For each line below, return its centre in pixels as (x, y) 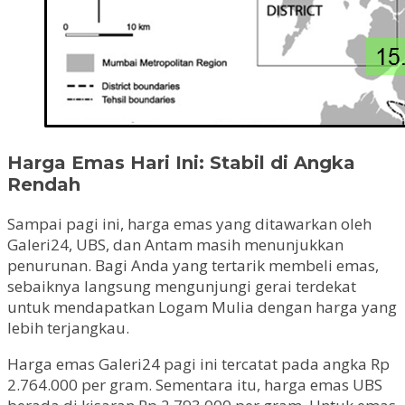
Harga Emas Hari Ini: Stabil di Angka (181, 162)
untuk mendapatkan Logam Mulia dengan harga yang (202, 306)
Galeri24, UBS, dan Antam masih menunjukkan (175, 244)
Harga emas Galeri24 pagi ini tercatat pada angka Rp (198, 363)
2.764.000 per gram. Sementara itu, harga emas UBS (195, 384)
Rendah (44, 184)
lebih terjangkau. (68, 327)
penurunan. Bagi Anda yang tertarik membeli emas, (193, 265)
